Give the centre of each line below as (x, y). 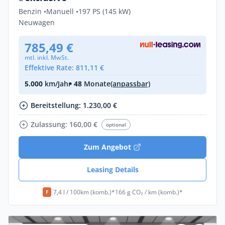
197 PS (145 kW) (104, 12)
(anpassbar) (130, 84)
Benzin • (32, 12)
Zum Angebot (107, 147)
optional (116, 125)
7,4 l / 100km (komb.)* (84, 192)
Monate (96, 84)
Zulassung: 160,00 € (64, 125)
